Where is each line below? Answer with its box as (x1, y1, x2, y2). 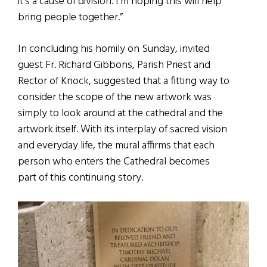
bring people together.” (18, 8, 123, 26)
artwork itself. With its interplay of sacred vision (18, 120, 227, 138)
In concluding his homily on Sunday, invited (18, 40, 210, 58)
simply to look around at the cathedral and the (18, 104, 223, 122)
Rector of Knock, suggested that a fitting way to (18, 72, 229, 90)
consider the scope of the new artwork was (18, 88, 212, 106)
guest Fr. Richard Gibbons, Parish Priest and (18, 56, 210, 74)
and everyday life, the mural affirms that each (18, 136, 215, 154)
